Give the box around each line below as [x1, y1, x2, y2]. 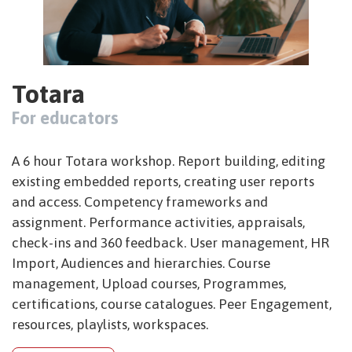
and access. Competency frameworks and [12, 193, 268, 210]
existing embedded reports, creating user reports [12, 173, 314, 189]
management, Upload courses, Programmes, [12, 275, 286, 291]
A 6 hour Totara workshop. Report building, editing [12, 152, 325, 169]
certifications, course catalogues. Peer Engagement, [12, 295, 332, 312]
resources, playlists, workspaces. [12, 316, 208, 332]
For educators [12, 107, 119, 128]
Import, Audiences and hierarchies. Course [12, 255, 270, 271]
